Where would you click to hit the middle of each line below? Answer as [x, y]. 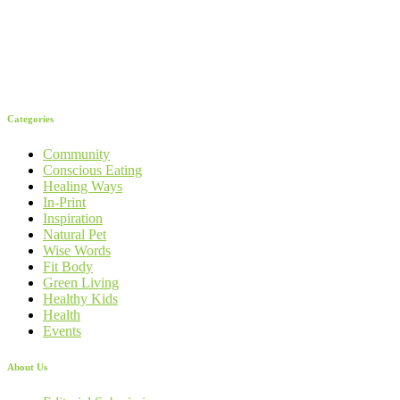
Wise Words [77, 251]
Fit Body [68, 267]
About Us [27, 367]
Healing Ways [83, 187]
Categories [30, 119]
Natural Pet [75, 235]
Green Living [81, 283]
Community [76, 154]
